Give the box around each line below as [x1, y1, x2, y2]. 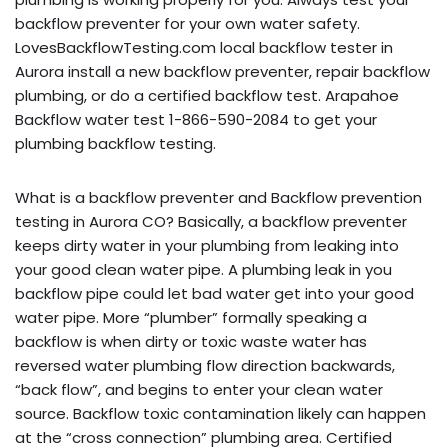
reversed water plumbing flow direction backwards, [15, 355, 395, 377]
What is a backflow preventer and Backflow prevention [15, 187, 422, 209]
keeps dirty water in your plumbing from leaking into [15, 235, 399, 257]
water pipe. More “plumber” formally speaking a [15, 307, 367, 329]
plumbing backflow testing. [15, 133, 216, 155]
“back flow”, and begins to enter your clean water [15, 379, 383, 401]
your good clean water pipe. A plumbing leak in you [15, 259, 392, 281]
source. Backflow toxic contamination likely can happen [15, 403, 426, 425]
